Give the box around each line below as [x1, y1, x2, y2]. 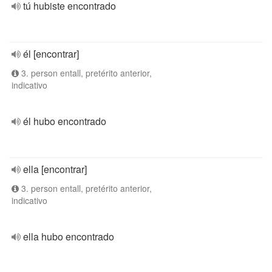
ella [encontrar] [23, 162, 87, 176]
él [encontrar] [23, 47, 79, 61]
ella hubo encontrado [23, 229, 114, 243]
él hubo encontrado [23, 114, 106, 128]
